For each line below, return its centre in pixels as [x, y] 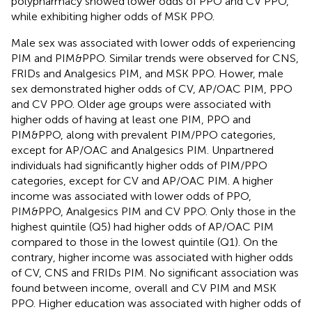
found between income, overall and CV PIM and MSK [144, 288]
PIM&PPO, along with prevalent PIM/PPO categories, [143, 134]
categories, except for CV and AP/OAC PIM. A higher [142, 180]
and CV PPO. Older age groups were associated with [141, 104]
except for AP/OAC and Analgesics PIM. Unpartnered [142, 150]
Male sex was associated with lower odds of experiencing [153, 42]
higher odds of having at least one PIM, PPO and [131, 119]
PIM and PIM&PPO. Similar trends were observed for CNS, [155, 58]
